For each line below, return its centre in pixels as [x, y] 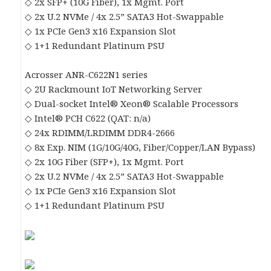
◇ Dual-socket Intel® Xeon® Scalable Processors [132, 104]
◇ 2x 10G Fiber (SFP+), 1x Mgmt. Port [105, 162]
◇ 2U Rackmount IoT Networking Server [114, 89]
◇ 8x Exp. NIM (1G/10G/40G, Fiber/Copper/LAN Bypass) [140, 147]
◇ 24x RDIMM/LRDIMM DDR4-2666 [100, 133]
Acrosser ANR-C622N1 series [87, 75]
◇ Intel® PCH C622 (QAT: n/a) [88, 118]
